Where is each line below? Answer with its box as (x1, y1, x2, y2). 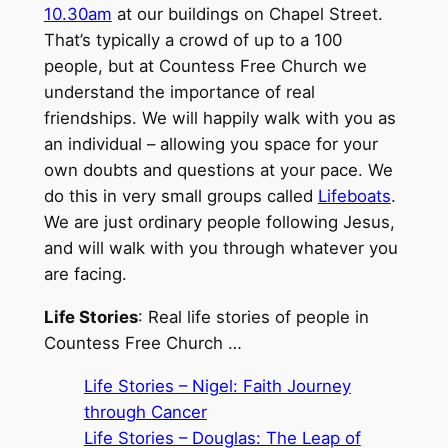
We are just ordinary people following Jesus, (43, 212, 395, 233)
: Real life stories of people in (137, 307, 369, 328)
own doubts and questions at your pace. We (43, 160, 393, 181)
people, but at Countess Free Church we (43, 56, 367, 77)
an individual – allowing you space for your (43, 134, 378, 155)
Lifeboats (317, 186, 391, 207)
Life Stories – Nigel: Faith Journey (83, 376, 351, 396)
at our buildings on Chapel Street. (111, 4, 383, 25)
